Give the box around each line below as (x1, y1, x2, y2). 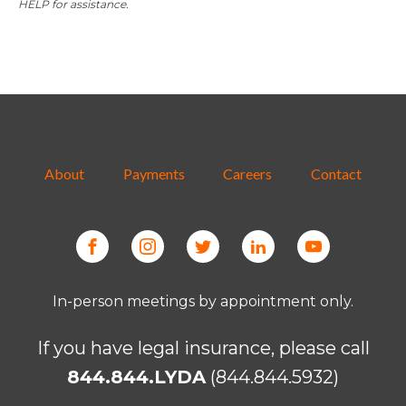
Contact (310, 165, 362, 182)
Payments (122, 165, 185, 182)
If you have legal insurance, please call (36, 337, 370, 359)
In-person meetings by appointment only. (53, 293, 353, 310)
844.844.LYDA (67, 366, 206, 388)
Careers (223, 165, 273, 182)
